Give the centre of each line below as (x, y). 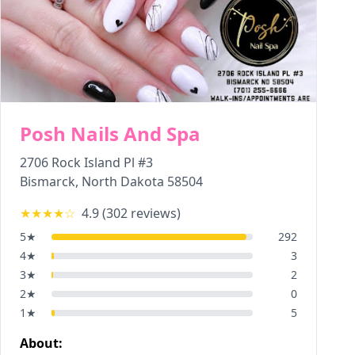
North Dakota (123, 181)
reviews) (154, 213)
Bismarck (48, 181)
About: (41, 343)
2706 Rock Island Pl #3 (86, 162)
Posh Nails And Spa (110, 134)
